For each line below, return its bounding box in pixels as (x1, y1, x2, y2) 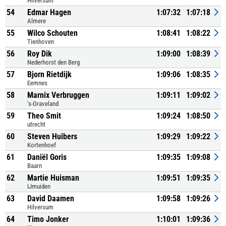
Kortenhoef (27, 141, 56, 149)
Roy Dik (27, 49, 52, 59)
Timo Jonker (27, 214, 69, 224)
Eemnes (27, 79, 47, 87)
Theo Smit (27, 111, 61, 121)
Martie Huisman (27, 173, 79, 183)
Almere (27, 17, 46, 25)
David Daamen (27, 194, 74, 203)
